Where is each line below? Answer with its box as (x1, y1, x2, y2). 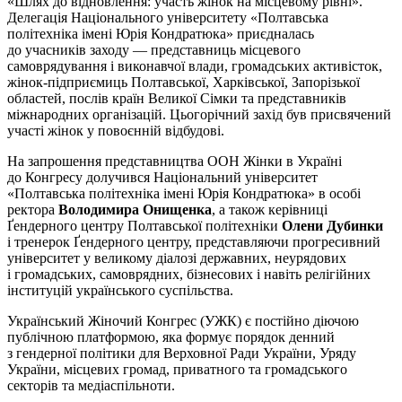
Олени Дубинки (282, 217, 383, 233)
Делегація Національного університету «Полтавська (7, 9, 328, 25)
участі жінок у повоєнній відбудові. (7, 122, 224, 138)
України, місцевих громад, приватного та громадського (7, 361, 347, 377)
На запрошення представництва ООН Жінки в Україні (7, 153, 342, 169)
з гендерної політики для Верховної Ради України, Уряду (7, 345, 356, 361)
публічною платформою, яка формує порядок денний (7, 328, 335, 345)
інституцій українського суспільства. (7, 282, 233, 298)
